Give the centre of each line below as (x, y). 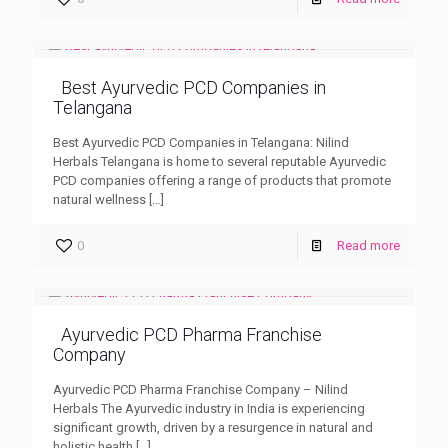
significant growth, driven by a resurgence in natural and (213, 427)
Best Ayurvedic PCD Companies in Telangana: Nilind (201, 142)
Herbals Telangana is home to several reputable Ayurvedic (219, 161)
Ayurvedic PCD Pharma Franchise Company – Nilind (200, 389)
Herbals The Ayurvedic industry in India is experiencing (209, 408)
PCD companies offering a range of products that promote (222, 180)
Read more (368, 245)
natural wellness (99, 199)
